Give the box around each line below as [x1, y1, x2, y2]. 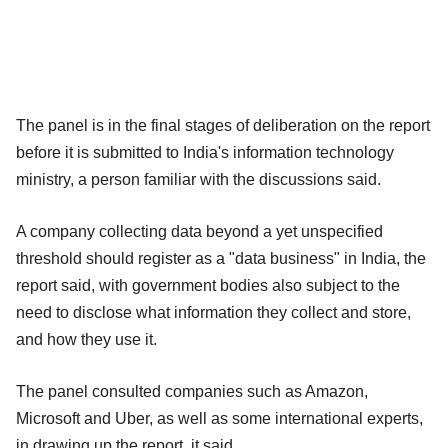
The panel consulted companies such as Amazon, [16, 382, 368, 400]
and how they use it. [16, 330, 157, 348]
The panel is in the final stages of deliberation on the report [16, 116, 430, 134]
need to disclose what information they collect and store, [16, 303, 411, 321]
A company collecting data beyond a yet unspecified [16, 222, 383, 240]
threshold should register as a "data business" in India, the [16, 249, 426, 267]
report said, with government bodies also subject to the [16, 276, 400, 294]
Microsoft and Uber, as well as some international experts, [16, 409, 423, 427]
